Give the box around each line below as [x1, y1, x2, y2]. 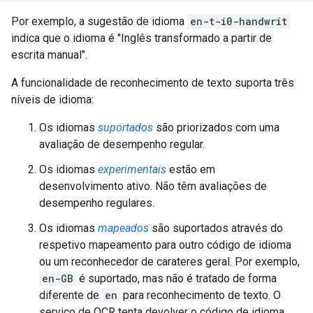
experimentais [98, 163, 166, 176]
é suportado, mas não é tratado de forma [76, 272, 277, 285]
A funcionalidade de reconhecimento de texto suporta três [11, 76, 294, 89]
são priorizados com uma [153, 121, 279, 134]
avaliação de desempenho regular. [39, 138, 205, 151]
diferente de [39, 289, 102, 302]
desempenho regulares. [39, 196, 154, 210]
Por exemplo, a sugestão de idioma [11, 15, 187, 28]
